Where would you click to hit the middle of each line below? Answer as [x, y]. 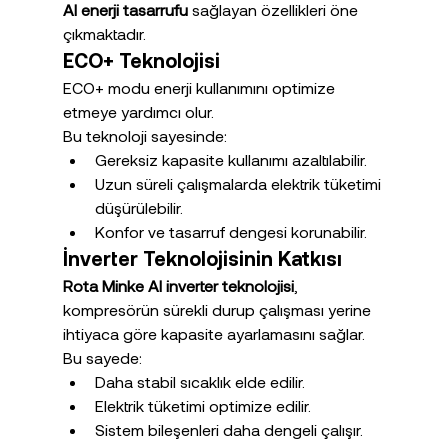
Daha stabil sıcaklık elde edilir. [199, 382]
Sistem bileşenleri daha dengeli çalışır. [228, 430]
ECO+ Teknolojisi [141, 60]
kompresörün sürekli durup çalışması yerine [218, 310]
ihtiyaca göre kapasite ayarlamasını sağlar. [213, 334]
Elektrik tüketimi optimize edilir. [202, 406]
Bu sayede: [102, 358]
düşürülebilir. [138, 208]
